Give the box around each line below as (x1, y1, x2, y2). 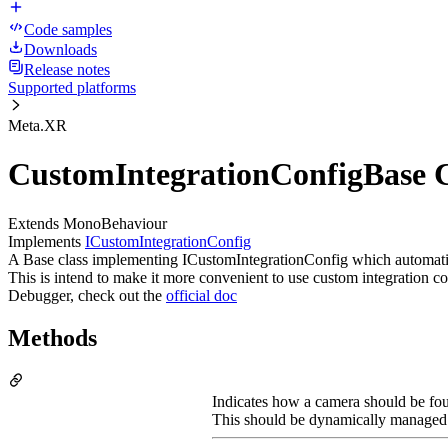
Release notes (24, 61, 110, 78)
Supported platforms (8, 79, 136, 96)
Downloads (24, 41, 97, 58)
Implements (8, 232, 85, 250)
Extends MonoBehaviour (8, 214, 167, 232)
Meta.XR (8, 117, 67, 134)
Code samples (24, 21, 112, 38)
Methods (8, 324, 97, 351)
